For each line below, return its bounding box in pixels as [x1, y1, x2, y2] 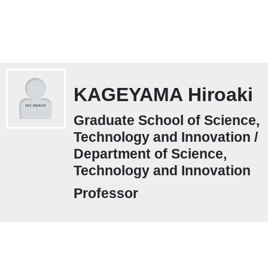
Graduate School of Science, [74, 112, 260, 129]
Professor [74, 185, 138, 202]
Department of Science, [74, 146, 227, 162]
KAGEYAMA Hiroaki [74, 84, 253, 106]
